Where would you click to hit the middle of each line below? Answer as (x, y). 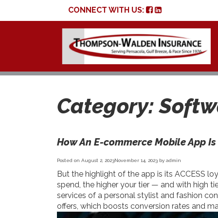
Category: (108, 106)
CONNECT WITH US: (107, 10)
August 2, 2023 (98, 160)
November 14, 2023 (136, 160)
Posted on (69, 160)
